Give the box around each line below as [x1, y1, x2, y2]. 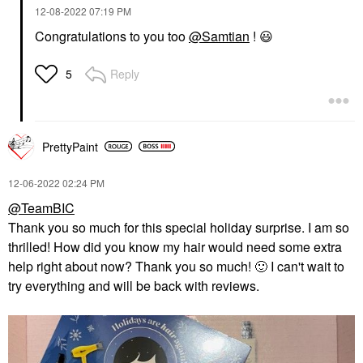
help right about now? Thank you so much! [8, 256, 254, 275]
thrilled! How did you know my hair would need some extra [8, 237, 342, 256]
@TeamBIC [8, 198, 75, 217]
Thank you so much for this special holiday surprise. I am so [8, 217, 349, 237]
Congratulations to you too [35, 26, 189, 45]
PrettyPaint [42, 138, 98, 155]
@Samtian [189, 26, 250, 45]
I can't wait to [267, 256, 344, 275]
